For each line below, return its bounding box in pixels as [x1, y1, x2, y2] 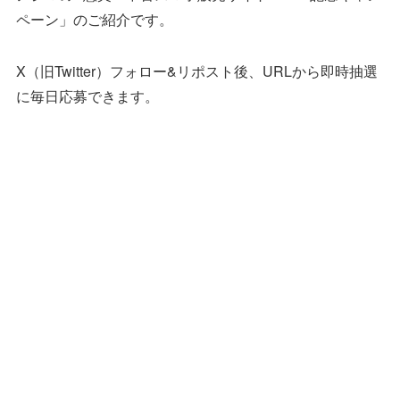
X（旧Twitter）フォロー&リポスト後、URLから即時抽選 [15, 61, 378, 82]
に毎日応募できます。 [15, 86, 159, 107]
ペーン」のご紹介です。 [15, 9, 173, 30]
